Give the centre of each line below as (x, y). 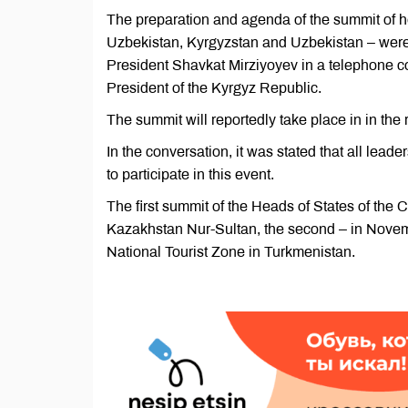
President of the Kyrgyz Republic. (214, 88)
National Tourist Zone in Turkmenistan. (231, 252)
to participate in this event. (190, 174)
